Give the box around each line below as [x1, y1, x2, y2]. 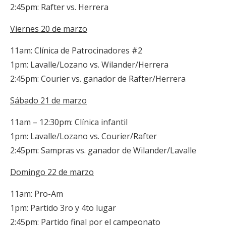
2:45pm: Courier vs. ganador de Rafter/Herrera [10, 73, 186, 84]
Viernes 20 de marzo [10, 23, 87, 34]
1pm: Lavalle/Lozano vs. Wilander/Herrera [10, 59, 168, 70]
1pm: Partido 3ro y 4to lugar [10, 202, 116, 213]
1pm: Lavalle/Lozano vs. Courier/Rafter [10, 131, 157, 142]
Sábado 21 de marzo [10, 95, 87, 106]
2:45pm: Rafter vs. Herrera [10, 2, 108, 13]
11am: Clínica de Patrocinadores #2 [10, 45, 142, 56]
